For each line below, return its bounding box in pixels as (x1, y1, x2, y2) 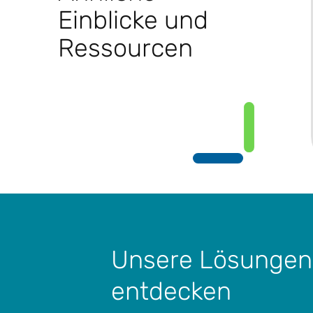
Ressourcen (58, 33, 193, 64)
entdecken (110, 275, 231, 306)
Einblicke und (58, 5, 208, 36)
